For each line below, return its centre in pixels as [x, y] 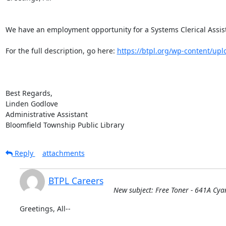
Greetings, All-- [45, 208]
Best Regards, [29, 93]
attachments [63, 153]
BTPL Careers [76, 180]
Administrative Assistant [46, 114]
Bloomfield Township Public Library [65, 125]
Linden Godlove [32, 103]
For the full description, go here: [61, 50]
